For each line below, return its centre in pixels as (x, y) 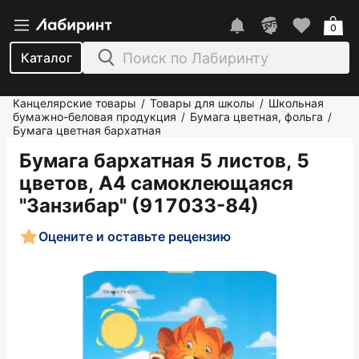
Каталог (46, 58)
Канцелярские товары (75, 103)
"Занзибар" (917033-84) (139, 206)
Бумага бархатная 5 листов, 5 (164, 161)
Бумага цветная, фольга (256, 117)
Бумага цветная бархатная (87, 130)
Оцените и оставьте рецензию (135, 236)
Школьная (296, 103)
